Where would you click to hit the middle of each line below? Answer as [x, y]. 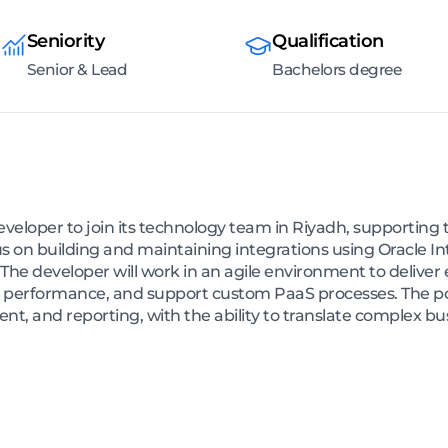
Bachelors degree [336, 70]
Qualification [328, 41]
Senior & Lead [76, 70]
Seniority [65, 41]
